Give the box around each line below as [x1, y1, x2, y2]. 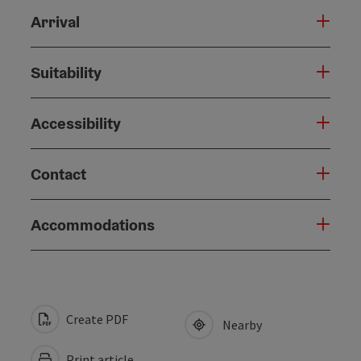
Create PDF [64, 310, 128, 327]
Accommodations [31, 214, 155, 235]
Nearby [218, 316, 262, 333]
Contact [31, 163, 86, 185]
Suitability [31, 61, 102, 83]
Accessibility [31, 112, 121, 134]
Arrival [31, 10, 80, 32]
